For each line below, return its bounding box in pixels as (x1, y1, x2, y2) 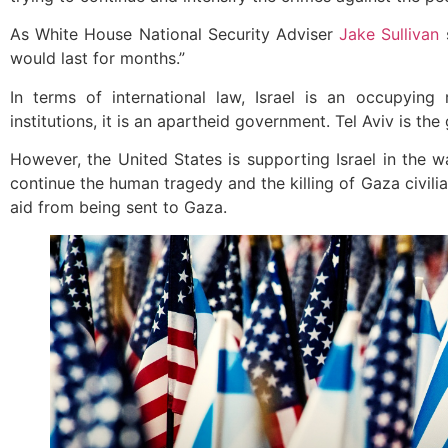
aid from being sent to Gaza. (10, 197, 227, 218)
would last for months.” (10, 48, 185, 69)
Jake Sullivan (339, 24, 440, 45)
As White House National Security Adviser (10, 24, 340, 45)
